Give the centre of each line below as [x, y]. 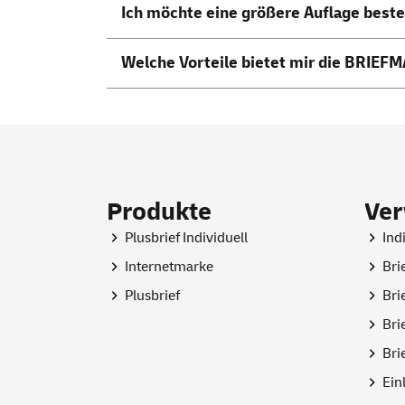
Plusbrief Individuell [186, 237]
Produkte [159, 212]
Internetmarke [169, 266]
